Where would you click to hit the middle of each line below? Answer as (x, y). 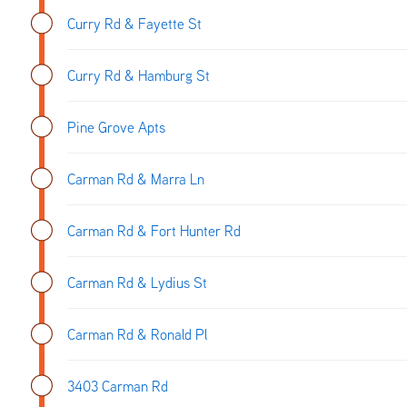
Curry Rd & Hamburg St (139, 75)
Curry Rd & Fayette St (134, 23)
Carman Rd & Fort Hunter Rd (154, 230)
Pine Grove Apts (116, 127)
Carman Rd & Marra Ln (136, 179)
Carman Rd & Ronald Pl (137, 334)
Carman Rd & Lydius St (137, 282)
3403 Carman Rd (118, 386)
